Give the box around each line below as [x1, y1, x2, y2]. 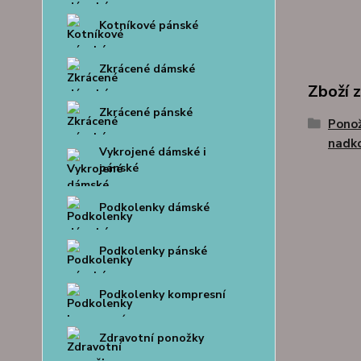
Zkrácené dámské [99, 61, 195, 77]
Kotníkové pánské [99, 18, 198, 33]
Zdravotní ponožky [99, 330, 204, 346]
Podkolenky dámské [99, 200, 210, 215]
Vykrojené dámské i [99, 144, 206, 160]
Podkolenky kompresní [99, 287, 226, 302]
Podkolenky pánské [99, 243, 207, 259]
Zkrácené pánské [99, 105, 193, 120]
